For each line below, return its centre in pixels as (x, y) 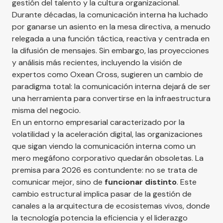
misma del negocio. (46, 110)
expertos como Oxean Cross (65, 74)
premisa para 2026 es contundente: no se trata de (105, 170)
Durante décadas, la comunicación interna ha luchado (110, 14)
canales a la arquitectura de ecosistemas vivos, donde (111, 206)
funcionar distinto (141, 182)
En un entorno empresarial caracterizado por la (98, 122)
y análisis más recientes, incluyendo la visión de (97, 62)
